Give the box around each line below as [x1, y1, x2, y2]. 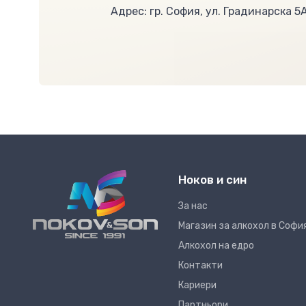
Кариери [178, 279, 217, 292]
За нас [178, 200, 208, 212]
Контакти [178, 260, 223, 272]
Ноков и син [178, 173, 247, 187]
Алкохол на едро [178, 240, 254, 252]
